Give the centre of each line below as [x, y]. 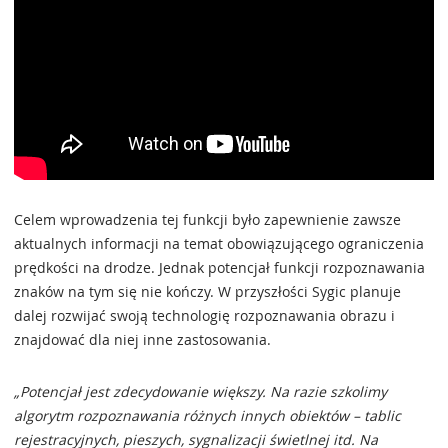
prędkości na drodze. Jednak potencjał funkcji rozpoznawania [219, 268]
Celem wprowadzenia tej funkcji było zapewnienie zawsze [207, 220]
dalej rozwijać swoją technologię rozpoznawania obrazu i [204, 316]
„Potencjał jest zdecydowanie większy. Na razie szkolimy [200, 392]
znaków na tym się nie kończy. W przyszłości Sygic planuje [207, 292]
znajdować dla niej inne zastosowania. [142, 340]
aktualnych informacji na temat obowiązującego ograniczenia [219, 244]
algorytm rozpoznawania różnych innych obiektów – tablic [207, 416]
